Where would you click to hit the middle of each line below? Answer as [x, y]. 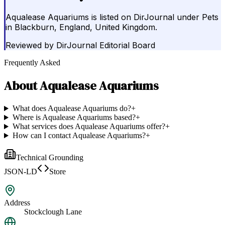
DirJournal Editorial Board [106, 45]
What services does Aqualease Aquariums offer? [89, 127]
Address [17, 203]
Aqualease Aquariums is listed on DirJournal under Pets [112, 17]
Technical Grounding [50, 158]
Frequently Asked [32, 63]
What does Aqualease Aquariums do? [72, 108]
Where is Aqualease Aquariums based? [74, 118]
